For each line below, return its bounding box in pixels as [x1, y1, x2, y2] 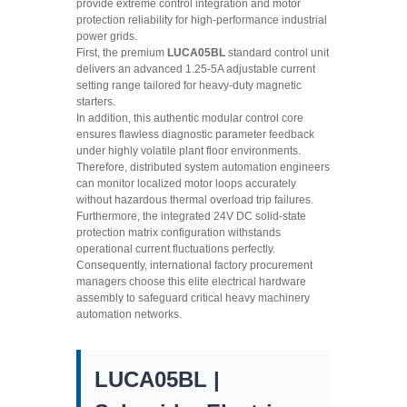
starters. [76, 95, 115, 108]
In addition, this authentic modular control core [76, 112, 303, 124]
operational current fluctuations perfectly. [76, 243, 275, 255]
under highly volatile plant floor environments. [76, 144, 301, 157]
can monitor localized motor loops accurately [76, 177, 296, 190]
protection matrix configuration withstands [76, 226, 281, 239]
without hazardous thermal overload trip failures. [76, 194, 313, 206]
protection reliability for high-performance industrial [76, 14, 327, 26]
